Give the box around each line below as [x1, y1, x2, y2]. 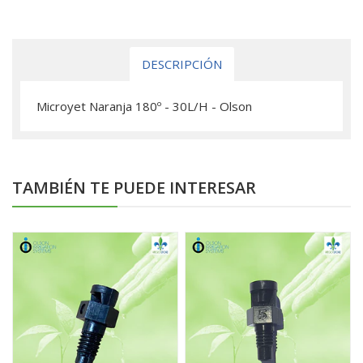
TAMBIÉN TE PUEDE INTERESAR [12, 177, 256, 199]
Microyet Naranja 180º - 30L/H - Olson [36, 98, 252, 114]
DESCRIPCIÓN [141, 56, 222, 72]
